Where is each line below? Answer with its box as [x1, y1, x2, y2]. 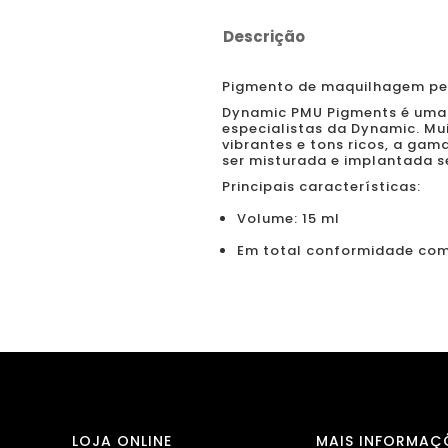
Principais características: [222, 177, 421, 196]
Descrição [223, 26, 305, 47]
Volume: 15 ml [237, 209, 340, 228]
